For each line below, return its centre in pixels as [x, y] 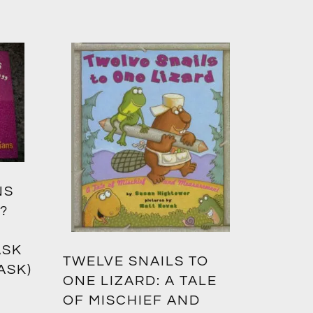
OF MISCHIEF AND [132, 301]
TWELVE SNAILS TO [136, 262]
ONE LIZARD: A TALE [140, 281]
